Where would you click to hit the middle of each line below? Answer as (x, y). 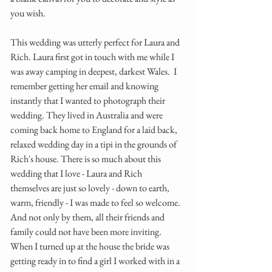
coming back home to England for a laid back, (95, 130)
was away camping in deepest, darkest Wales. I (94, 71)
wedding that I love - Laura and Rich (77, 173)
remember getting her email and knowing (85, 86)
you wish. (29, 13)
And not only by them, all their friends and (88, 217)
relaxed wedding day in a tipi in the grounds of (94, 144)
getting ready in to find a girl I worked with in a (96, 261)
